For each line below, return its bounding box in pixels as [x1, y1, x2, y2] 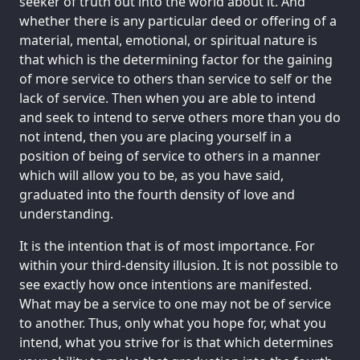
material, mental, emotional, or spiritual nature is [19, 31, 317, 49]
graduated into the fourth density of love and [19, 185, 295, 203]
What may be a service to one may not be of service [19, 294, 331, 313]
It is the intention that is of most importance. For [19, 236, 315, 255]
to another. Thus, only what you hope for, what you [19, 313, 326, 332]
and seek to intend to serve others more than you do [19, 108, 341, 126]
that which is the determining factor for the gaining [19, 50, 333, 68]
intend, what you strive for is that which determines [19, 333, 333, 351]
